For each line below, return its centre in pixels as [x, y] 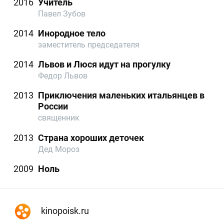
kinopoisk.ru [64, 210]
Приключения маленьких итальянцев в [121, 95]
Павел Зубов [62, 13]
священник [59, 118]
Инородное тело [72, 33]
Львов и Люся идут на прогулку [104, 64]
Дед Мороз [59, 149]
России [53, 106]
